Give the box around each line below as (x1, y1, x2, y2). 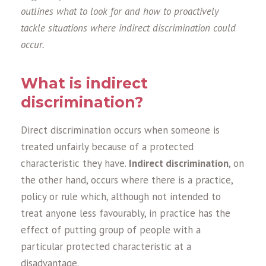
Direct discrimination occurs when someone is (21, 123, 220, 137)
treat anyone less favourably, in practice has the (21, 207, 230, 220)
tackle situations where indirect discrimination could (21, 21, 236, 34)
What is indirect (21, 74, 148, 92)
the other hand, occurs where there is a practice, (21, 173, 233, 186)
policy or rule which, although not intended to (21, 190, 221, 203)
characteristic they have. (21, 157, 129, 170)
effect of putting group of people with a (21, 223, 201, 236)
